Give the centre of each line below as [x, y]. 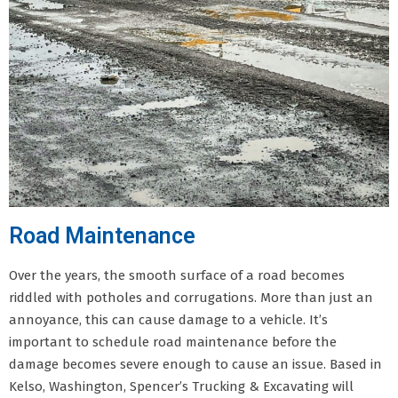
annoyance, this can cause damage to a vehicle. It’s [168, 319]
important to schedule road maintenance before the [173, 342]
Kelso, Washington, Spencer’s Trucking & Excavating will [181, 386]
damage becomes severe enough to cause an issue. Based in [195, 364]
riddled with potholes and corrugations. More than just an [191, 297]
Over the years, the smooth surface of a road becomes [177, 275]
